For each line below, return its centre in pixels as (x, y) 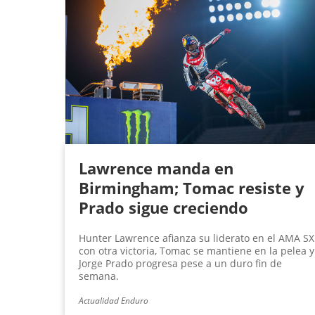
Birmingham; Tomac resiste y (192, 188)
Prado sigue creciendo (163, 208)
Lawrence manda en (156, 168)
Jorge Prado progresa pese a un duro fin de (180, 264)
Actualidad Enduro (114, 301)
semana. (99, 276)
